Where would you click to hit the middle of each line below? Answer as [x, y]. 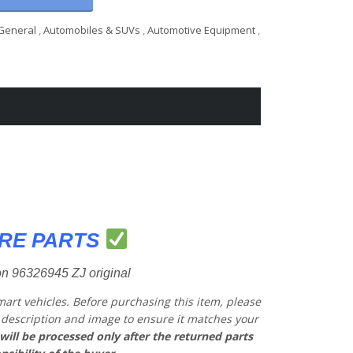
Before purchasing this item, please [166, 301]
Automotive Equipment [202, 30]
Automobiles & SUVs [92, 30]
